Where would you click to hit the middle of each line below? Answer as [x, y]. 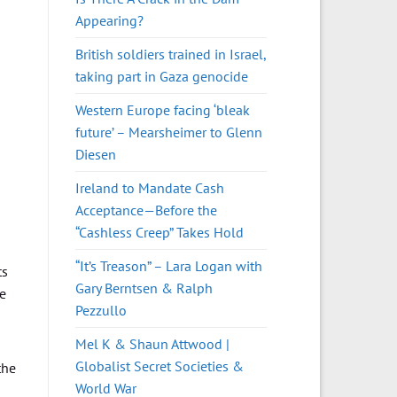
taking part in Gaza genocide [161, 76]
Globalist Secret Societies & [159, 366]
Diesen [95, 154]
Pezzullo [101, 310]
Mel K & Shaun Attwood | [152, 343]
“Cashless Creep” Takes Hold [159, 232]
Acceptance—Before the [146, 210]
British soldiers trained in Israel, [170, 54]
